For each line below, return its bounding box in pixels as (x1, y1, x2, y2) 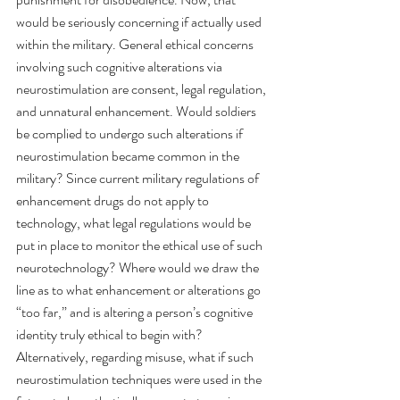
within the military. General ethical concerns (16, 34, 256, 55)
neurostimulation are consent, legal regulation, (16, 79, 269, 100)
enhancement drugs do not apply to (16, 190, 212, 212)
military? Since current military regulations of (16, 168, 262, 189)
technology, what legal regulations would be (16, 212, 254, 234)
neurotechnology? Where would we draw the (16, 257, 262, 279)
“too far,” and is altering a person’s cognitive (16, 302, 255, 323)
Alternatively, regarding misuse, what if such (16, 346, 256, 368)
